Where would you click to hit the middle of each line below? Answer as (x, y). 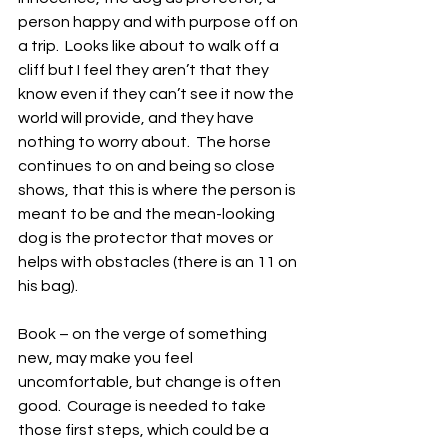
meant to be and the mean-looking (148, 214)
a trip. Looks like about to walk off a (150, 46)
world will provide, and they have (137, 118)
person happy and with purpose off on (159, 22)
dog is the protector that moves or (147, 238)
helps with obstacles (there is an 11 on (159, 262)
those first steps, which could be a (145, 430)
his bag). (49, 286)
